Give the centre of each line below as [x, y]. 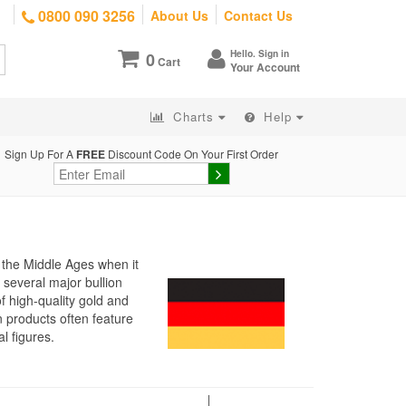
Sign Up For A [40, 154]
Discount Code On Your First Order [192, 154]
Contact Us [258, 15]
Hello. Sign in [260, 53]
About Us [179, 15]
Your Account [265, 67]
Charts [193, 116]
